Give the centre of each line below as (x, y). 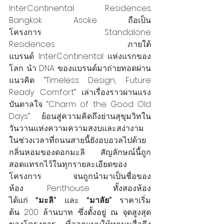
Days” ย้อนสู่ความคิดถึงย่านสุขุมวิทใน (80, 116)
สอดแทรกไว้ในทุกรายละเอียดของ (68, 164)
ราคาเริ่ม (131, 200)
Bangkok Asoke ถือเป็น (80, 20)
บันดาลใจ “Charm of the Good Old (80, 104)
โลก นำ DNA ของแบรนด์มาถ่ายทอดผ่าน (80, 68)
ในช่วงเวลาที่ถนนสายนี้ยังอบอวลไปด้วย (77, 140)
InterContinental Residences (80, 8)
